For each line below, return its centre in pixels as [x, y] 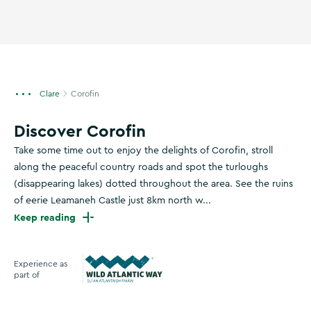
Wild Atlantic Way [130, 293]
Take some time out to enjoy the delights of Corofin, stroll [143, 151]
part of [27, 275]
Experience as [41, 263]
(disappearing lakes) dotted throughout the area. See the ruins [153, 184]
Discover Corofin [80, 131]
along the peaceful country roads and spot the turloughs [141, 167]
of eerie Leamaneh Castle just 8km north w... [112, 201]
